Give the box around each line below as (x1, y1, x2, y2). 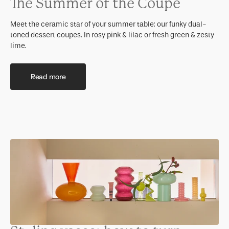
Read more (31, 72, 66, 81)
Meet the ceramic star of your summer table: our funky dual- (10, 20, 207, 29)
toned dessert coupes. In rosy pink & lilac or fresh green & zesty (10, 31, 214, 40)
